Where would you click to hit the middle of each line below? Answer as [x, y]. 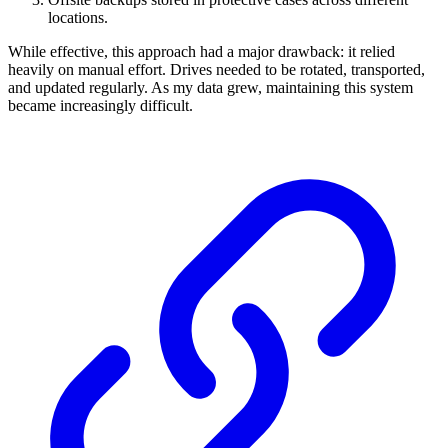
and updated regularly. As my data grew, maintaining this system [210, 88]
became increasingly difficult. [100, 106]
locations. [78, 18]
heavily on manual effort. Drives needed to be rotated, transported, [216, 70]
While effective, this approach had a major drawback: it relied [201, 52]
